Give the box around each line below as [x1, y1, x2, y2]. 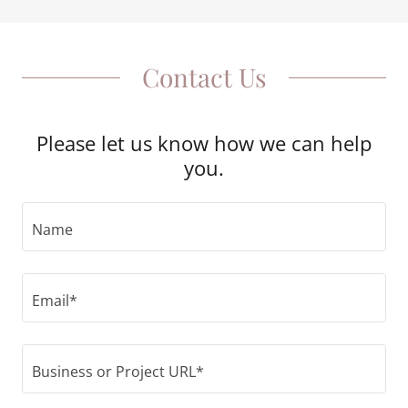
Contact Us [141, 60, 267, 95]
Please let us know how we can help [36, 129, 372, 158]
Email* [32, 291, 77, 311]
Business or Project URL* [32, 362, 204, 382]
